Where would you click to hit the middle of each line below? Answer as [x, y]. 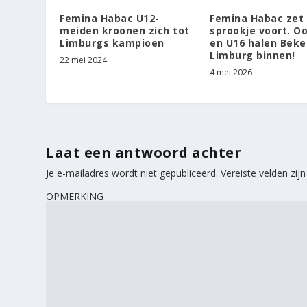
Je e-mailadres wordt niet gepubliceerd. [132, 173]
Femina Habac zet [257, 18]
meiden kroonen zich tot [125, 30]
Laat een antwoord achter [144, 152]
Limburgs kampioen [112, 42]
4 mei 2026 [231, 72]
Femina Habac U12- [110, 18]
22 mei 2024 [84, 60]
